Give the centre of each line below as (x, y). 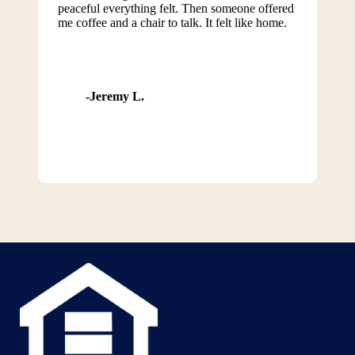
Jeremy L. (116, 96)
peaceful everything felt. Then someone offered (176, 8)
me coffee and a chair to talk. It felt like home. (172, 23)
